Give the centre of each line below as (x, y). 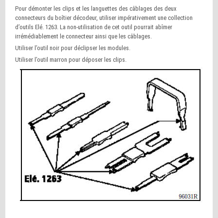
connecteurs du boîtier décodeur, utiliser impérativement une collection (104, 18)
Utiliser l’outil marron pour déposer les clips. (71, 60)
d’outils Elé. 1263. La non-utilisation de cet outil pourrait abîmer (94, 27)
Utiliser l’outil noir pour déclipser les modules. (73, 48)
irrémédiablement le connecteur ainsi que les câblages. (84, 36)
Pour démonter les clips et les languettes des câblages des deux (96, 9)
